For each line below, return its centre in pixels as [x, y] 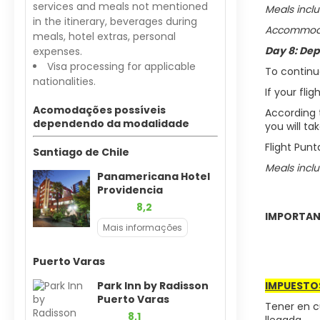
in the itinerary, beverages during [115, 21]
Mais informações [142, 227]
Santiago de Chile [81, 152]
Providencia [130, 190]
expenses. [57, 51]
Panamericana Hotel [154, 176]
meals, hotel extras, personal [104, 36]
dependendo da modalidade [111, 124]
